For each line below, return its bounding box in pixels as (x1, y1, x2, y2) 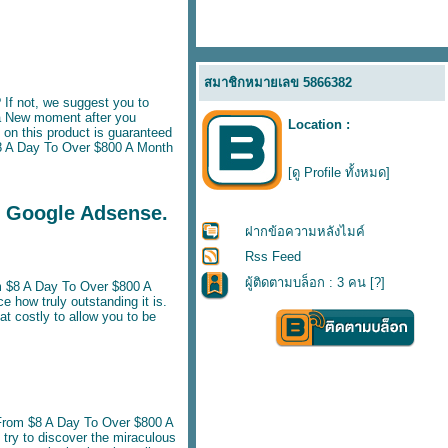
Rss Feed (245, 249, 301, 264)
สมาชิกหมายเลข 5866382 (204, 75, 352, 90)
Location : (288, 117, 350, 132)
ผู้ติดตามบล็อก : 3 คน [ (245, 275, 374, 290)
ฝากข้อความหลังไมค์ (245, 224, 365, 239)
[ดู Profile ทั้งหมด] (288, 165, 390, 180)
